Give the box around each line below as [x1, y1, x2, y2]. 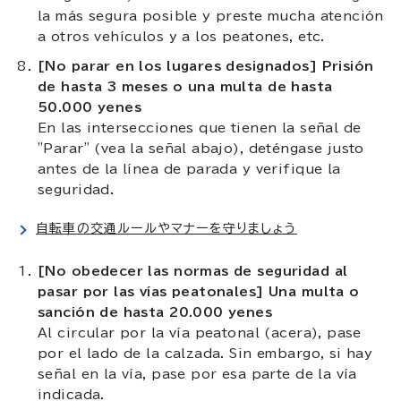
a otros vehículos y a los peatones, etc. [38, 30, 325, 43]
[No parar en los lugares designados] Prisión [38, 59, 374, 73]
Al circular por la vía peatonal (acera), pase [38, 326, 362, 339]
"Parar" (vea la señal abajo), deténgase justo [38, 141, 364, 155]
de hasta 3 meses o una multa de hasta [38, 80, 333, 93]
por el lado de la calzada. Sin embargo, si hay [38, 346, 373, 360]
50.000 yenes [38, 100, 142, 114]
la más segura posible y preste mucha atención [38, 9, 384, 22]
